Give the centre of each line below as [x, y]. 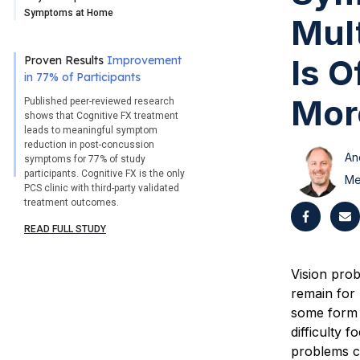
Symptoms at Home [69, 13]
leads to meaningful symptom [91, 131]
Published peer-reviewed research [99, 102]
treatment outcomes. [72, 203]
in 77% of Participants [82, 78]
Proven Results [65, 61]
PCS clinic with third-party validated [102, 188]
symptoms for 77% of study [85, 160]
